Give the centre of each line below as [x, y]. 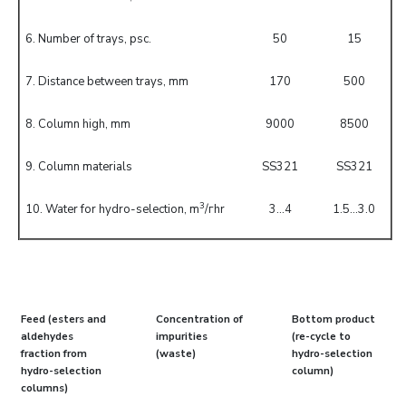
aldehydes [47, 336]
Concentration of [200, 319]
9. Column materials [79, 167]
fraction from [54, 353]
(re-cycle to [321, 336]
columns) [44, 388]
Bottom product [333, 319]
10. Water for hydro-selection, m [112, 209]
